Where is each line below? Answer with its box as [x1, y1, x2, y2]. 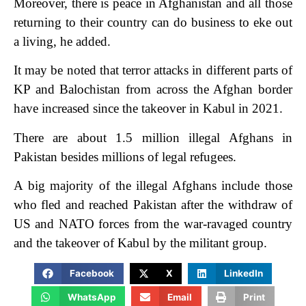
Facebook [70, 268, 115, 279]
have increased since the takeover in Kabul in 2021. [14, 101, 283, 116]
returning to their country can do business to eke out [14, 15, 292, 30]
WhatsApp [67, 291, 116, 303]
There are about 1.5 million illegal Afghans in [14, 130, 292, 145]
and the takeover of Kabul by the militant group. [14, 236, 267, 251]
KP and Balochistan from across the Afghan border [14, 82, 292, 97]
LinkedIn [223, 268, 263, 279]
